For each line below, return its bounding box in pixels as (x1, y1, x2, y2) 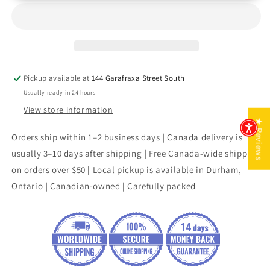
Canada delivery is (167, 131, 243, 143)
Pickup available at (24, 72, 92, 83)
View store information (24, 104, 113, 115)
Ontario (11, 180, 43, 192)
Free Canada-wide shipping (149, 147, 261, 159)
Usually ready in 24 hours (24, 88, 96, 96)
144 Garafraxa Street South (92, 72, 185, 83)
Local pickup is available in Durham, (90, 163, 242, 175)
